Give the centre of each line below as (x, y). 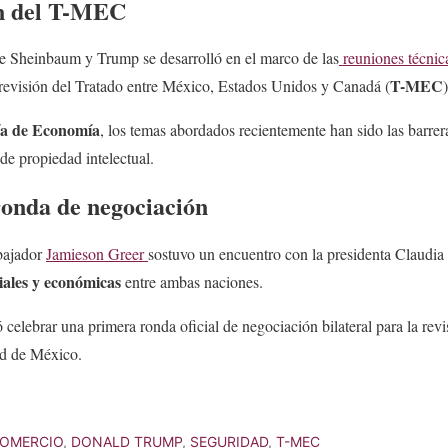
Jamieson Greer (97, 254)
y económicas (76, 282)
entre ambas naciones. (192, 282)
